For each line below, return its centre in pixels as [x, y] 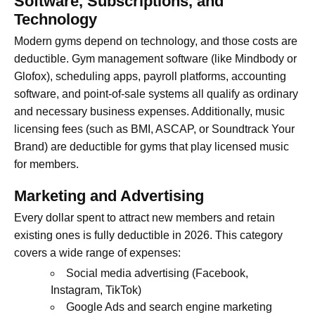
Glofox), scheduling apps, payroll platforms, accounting [150, 76]
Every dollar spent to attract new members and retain [144, 217]
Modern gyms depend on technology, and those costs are [156, 41]
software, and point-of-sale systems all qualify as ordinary [156, 94]
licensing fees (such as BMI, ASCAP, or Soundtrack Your [154, 129]
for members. [46, 164]
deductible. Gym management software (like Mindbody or [155, 58]
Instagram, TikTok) [96, 290]
